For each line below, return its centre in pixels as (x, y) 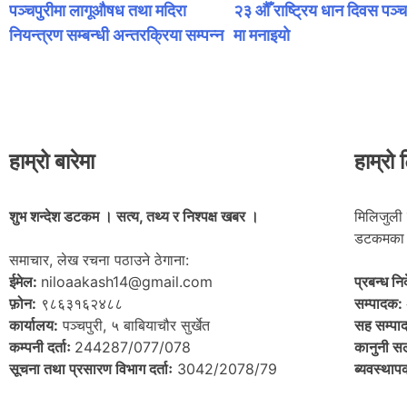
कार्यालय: (34, 325)
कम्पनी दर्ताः (42, 347)
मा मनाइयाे (261, 35)
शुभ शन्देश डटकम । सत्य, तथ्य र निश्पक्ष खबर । (134, 216)
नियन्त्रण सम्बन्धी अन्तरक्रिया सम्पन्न (116, 35)
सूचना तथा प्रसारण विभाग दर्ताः (91, 369)
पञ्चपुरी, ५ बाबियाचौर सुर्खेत (134, 325)
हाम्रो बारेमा (52, 161)
